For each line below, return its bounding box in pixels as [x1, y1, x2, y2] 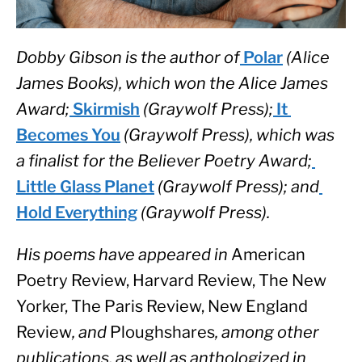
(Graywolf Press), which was [120, 125, 335, 145]
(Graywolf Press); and [154, 177, 319, 197]
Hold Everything [16, 203, 137, 223]
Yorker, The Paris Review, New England [16, 297, 308, 317]
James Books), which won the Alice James [16, 74, 328, 94]
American [231, 245, 305, 265]
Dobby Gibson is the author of [16, 48, 240, 68]
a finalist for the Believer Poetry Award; [16, 151, 312, 171]
